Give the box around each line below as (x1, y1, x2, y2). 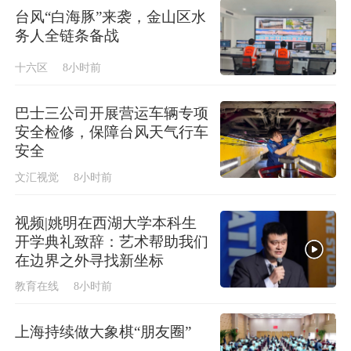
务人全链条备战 (15, 27, 120, 44)
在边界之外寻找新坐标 (15, 251, 165, 269)
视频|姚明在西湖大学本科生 (15, 214, 197, 231)
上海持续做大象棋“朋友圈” (15, 324, 192, 341)
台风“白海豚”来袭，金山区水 (15, 8, 207, 25)
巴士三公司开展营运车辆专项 (15, 104, 209, 121)
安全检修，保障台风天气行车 (15, 123, 209, 140)
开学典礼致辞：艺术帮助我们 (15, 233, 209, 250)
